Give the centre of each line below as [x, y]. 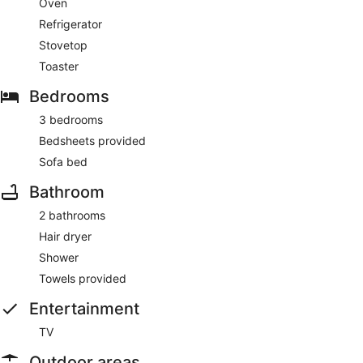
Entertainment [84, 308]
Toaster [59, 66]
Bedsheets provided [92, 140]
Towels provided [83, 278]
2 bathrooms [72, 215]
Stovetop [63, 45]
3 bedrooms [71, 119]
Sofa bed [63, 161]
